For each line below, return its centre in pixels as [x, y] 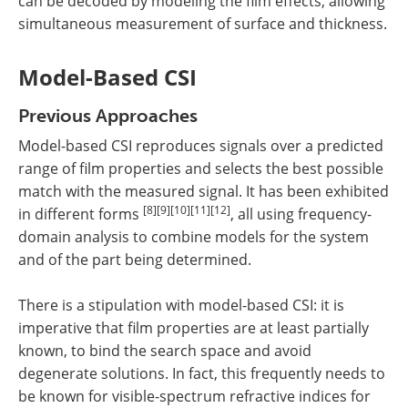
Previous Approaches [108, 116]
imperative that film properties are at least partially [194, 328]
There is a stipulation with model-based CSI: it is [181, 306]
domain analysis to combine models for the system [194, 237]
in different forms [81, 214]
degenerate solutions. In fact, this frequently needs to [202, 374]
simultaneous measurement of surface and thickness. [203, 24]
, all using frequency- [301, 214]
